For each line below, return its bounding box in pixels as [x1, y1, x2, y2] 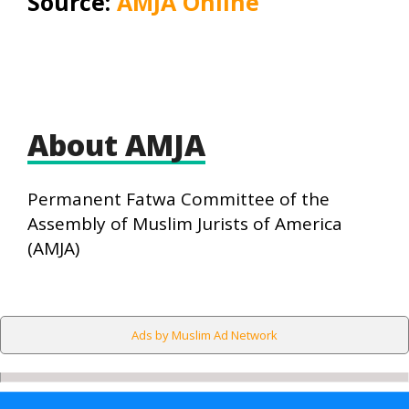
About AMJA [27, 125, 205, 164]
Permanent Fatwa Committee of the [27, 187, 330, 211]
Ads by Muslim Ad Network [131, 327, 278, 343]
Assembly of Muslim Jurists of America [27, 212, 342, 236]
